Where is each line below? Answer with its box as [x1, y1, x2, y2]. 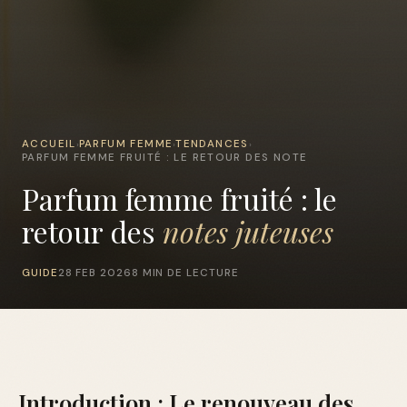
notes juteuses [163, 211, 333, 251]
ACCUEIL [22, 136, 76, 151]
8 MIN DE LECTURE [131, 265, 239, 280]
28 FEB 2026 [57, 265, 132, 280]
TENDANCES [175, 136, 249, 151]
